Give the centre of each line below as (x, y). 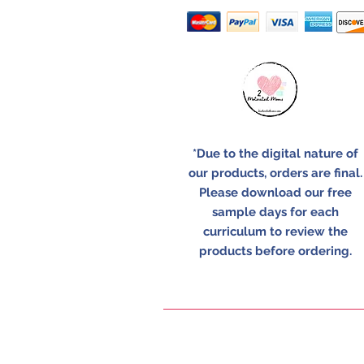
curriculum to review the (275, 232)
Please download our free (275, 193)
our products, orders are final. (275, 173)
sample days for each (275, 212)
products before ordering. (275, 251)
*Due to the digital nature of (275, 154)
